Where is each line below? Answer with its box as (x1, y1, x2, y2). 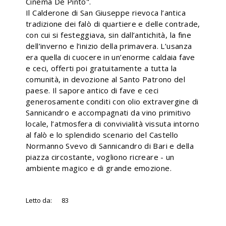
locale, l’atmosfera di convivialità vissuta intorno (26, 119, 200, 129)
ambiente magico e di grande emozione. (26, 163, 172, 173)
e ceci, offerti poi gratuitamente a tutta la (26, 63, 177, 73)
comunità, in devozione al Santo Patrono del (26, 74, 186, 84)
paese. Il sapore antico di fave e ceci (26, 85, 159, 95)
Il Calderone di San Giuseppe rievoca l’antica (26, 8, 186, 18)
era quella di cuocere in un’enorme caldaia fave (26, 52, 195, 62)
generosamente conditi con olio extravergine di (26, 96, 199, 106)
